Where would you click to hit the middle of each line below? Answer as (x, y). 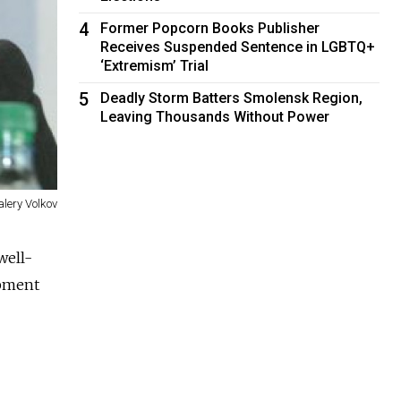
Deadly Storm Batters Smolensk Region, (232, 98)
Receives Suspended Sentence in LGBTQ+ (238, 47)
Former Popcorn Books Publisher (210, 28)
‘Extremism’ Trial (155, 65)
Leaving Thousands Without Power (215, 116)
